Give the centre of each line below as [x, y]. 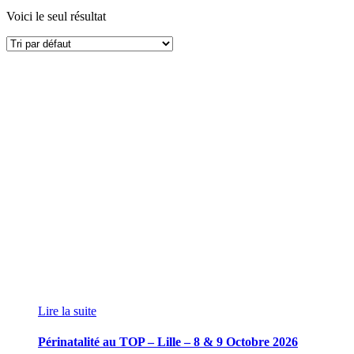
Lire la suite [67, 311]
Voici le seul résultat [56, 16]
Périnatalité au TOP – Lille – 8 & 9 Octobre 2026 [168, 342]
